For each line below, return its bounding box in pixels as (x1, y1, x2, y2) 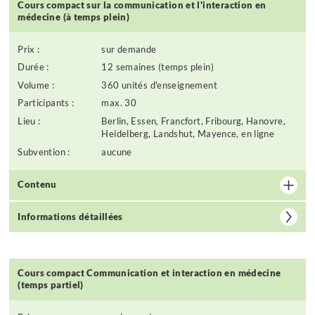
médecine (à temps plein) (18, 11, 130, 22)
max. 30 (101, 98, 137, 109)
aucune (101, 146, 132, 157)
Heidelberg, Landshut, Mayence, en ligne (101, 128, 275, 139)
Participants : (18, 98, 75, 109)
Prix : (18, 44, 40, 55)
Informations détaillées (18, 211, 123, 222)
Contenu (18, 179, 57, 191)
